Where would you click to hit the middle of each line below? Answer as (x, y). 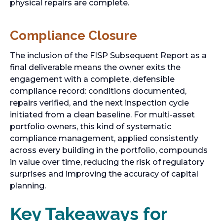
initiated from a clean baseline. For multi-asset (102, 115)
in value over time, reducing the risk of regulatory (107, 162)
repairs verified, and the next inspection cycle (99, 103)
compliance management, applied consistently (104, 138)
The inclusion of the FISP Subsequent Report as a (108, 55)
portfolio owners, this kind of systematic (91, 127)
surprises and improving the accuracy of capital (104, 174)
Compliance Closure (74, 36)
